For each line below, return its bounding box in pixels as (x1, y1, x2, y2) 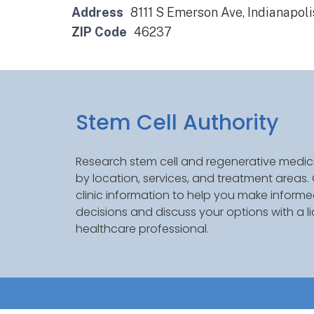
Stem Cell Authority (75, 108, 278, 138)
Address (71, 5, 123, 20)
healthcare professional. (75, 221, 209, 238)
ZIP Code (71, 25, 127, 39)
